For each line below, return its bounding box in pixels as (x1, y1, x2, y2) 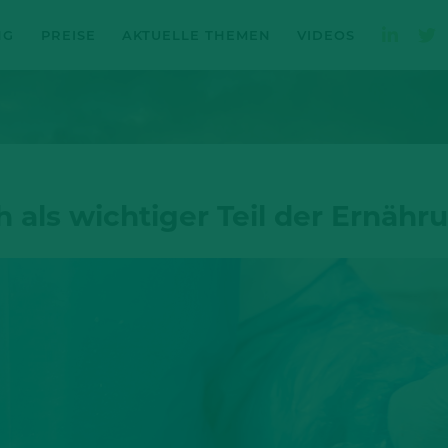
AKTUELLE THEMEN (121, 27, 271, 43)
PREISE (40, 27, 96, 43)
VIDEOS (297, 27, 356, 43)
